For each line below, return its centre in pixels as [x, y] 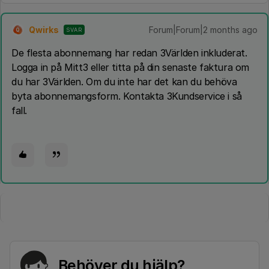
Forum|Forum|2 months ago [203, 30]
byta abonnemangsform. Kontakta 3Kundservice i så [127, 96]
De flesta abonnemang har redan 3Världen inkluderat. [129, 53]
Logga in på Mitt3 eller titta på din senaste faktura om [131, 67]
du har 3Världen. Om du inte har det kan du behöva [124, 82]
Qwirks [44, 30]
